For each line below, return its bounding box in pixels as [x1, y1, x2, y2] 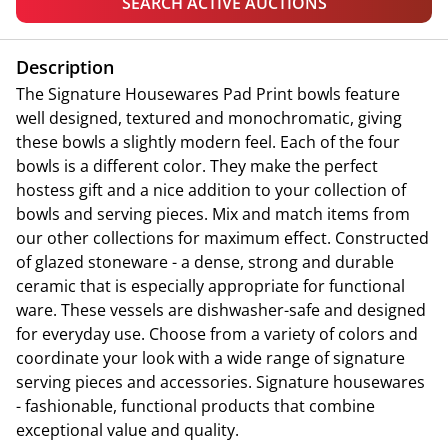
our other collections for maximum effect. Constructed [16, 227, 429, 249]
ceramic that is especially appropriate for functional [16, 275, 405, 297]
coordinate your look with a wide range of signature [16, 347, 405, 369]
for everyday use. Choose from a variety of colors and [16, 323, 418, 345]
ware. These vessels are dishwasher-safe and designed [16, 299, 426, 321]
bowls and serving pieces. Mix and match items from [16, 203, 410, 225]
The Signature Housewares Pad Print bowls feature [16, 83, 400, 105]
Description [16, 55, 115, 79]
